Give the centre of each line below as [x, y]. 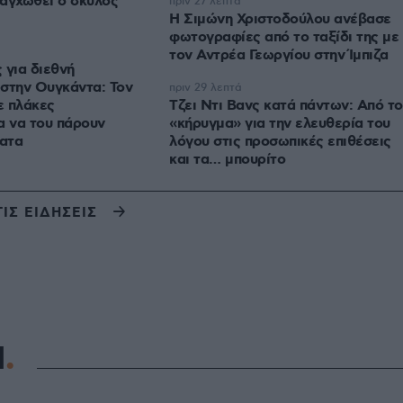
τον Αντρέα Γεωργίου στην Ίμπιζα [279, 56]
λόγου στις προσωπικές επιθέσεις [280, 142]
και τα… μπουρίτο [227, 160]
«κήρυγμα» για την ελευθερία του [280, 124]
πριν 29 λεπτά [206, 88]
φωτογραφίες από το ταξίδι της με [284, 38]
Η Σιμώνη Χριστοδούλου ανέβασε [280, 20]
